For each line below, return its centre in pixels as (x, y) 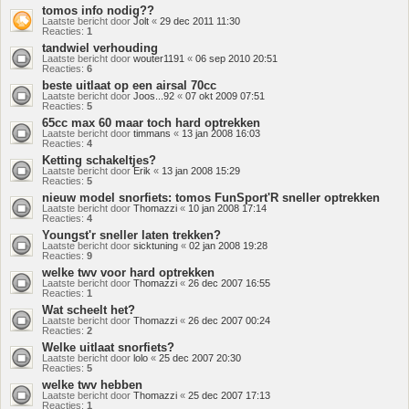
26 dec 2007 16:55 (229, 283)
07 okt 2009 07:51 (225, 96)
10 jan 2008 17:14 (227, 208)
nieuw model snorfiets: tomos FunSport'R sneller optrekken (211, 198)
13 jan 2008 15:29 (201, 171)
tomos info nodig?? (98, 10)
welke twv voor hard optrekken (128, 273)
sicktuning (156, 246)
